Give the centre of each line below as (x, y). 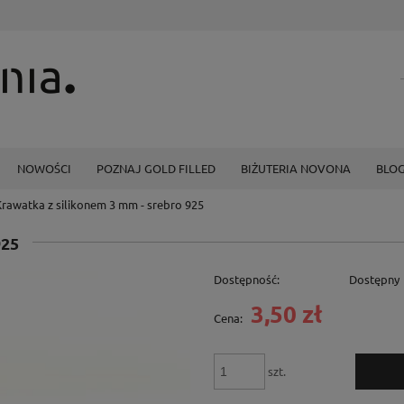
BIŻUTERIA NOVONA (296, 168)
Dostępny (375, 280)
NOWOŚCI (44, 168)
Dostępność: (246, 280)
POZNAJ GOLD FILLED (156, 168)
